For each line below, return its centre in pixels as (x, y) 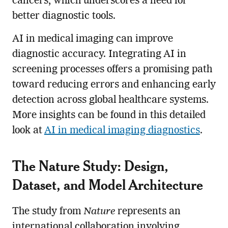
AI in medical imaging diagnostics (122, 131)
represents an (148, 211)
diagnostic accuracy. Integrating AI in (99, 54)
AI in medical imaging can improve (92, 39)
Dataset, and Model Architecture (107, 184)
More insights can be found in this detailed (109, 115)
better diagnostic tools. (64, 16)
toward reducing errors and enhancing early (114, 85)
